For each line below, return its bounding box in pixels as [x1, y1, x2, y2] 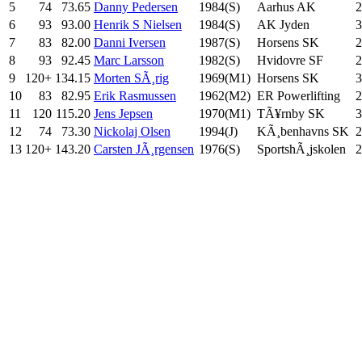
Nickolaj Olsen [94, 124, 170, 138]
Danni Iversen [94, 35, 166, 49]
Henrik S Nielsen [94, 17, 182, 32]
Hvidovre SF [257, 53, 323, 67]
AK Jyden [257, 17, 309, 32]
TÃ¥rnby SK [257, 106, 325, 120]
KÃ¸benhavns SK [257, 124, 349, 138]
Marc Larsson [94, 53, 164, 67]
